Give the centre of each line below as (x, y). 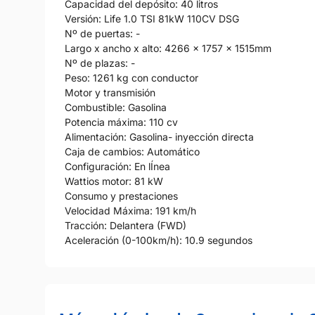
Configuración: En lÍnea (117, 166)
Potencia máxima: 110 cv (121, 122)
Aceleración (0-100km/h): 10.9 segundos (159, 240)
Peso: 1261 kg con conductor (131, 77)
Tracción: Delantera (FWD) (126, 225)
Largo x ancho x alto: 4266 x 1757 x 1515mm (168, 48)
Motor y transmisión (110, 92)
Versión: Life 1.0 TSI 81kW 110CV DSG (152, 18)
